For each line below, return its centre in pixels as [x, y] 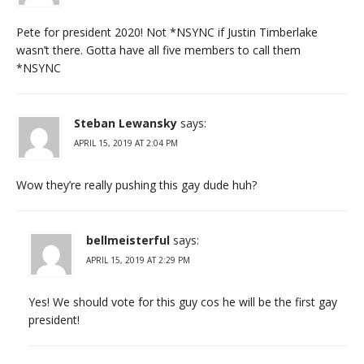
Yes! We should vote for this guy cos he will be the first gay [183, 301]
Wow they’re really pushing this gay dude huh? [136, 184]
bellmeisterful [128, 240]
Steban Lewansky [126, 123]
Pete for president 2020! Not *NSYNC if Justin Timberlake [167, 32]
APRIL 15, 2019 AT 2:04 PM [126, 143]
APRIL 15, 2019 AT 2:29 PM [138, 260]
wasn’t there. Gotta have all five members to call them [158, 50]
